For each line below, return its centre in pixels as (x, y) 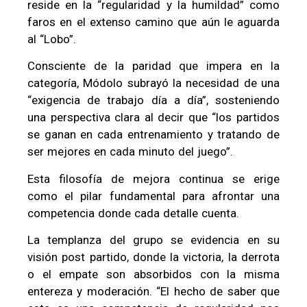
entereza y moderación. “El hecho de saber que (153, 291)
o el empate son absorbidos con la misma (153, 274)
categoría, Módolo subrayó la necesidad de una (153, 83)
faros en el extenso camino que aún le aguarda (153, 22)
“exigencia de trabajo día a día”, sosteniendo (153, 100)
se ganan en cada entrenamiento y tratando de (153, 135)
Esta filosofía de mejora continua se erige (153, 179)
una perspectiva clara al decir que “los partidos (153, 118)
